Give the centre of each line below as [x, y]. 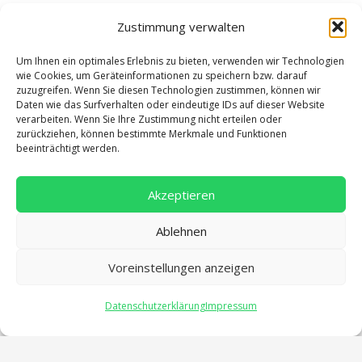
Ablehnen [181, 231]
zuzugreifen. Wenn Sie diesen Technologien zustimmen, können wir [168, 90]
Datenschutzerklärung [155, 306]
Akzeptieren [181, 194]
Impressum [231, 306]
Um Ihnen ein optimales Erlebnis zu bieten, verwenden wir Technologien [180, 61]
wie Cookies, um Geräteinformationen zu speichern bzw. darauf [162, 76]
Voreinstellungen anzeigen [181, 267]
